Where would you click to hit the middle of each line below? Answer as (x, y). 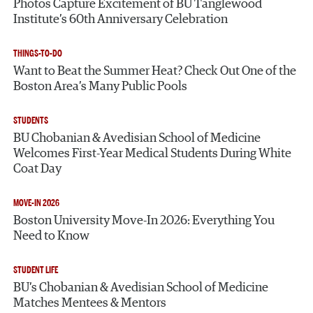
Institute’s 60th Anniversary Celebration (121, 19)
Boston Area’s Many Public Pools (101, 86)
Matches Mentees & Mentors (90, 303)
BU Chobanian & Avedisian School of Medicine (137, 138)
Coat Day (38, 169)
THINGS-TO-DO (38, 53)
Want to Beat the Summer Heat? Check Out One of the (155, 71)
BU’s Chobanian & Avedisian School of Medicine (141, 287)
